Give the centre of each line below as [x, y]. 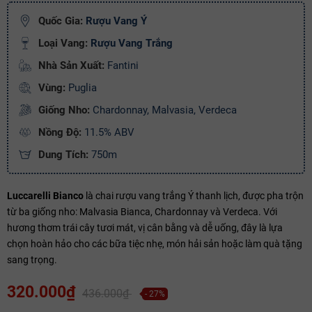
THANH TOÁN [151, 71]
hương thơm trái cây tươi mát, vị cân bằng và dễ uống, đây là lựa [145, 227]
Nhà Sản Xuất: [71, 65]
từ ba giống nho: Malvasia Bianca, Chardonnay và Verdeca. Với [142, 211]
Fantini [122, 65]
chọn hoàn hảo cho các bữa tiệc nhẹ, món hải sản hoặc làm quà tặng [155, 243]
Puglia [81, 87]
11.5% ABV [108, 132]
